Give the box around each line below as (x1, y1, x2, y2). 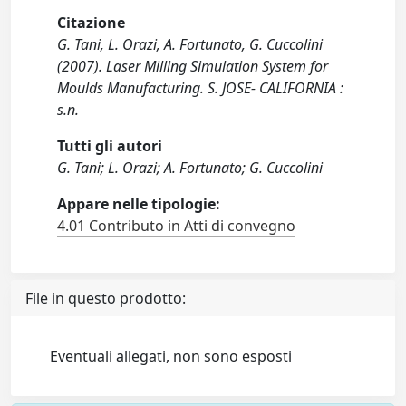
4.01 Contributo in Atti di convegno (57, 216, 296, 236)
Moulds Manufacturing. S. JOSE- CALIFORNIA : (57, 78, 344, 98)
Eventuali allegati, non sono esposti (50, 346, 293, 366)
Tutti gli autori (57, 136, 163, 156)
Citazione (57, 13, 126, 33)
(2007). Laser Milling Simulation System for (57, 56, 329, 76)
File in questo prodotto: (25, 288, 186, 308)
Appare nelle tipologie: (57, 194, 221, 214)
